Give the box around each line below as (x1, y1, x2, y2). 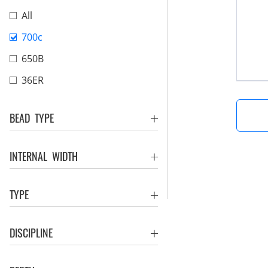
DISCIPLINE (10, 225, 53, 240)
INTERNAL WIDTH (10, 148, 78, 164)
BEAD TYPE (10, 110, 54, 126)
